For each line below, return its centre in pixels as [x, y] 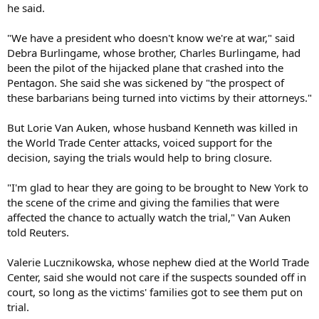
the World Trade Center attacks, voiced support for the [140, 142]
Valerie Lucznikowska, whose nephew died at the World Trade [158, 262]
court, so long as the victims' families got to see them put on [155, 292]
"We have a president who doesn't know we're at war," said [151, 37]
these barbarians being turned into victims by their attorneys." [159, 97]
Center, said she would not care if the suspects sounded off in [157, 277]
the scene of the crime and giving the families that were [143, 202]
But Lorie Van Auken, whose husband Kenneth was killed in [152, 127]
